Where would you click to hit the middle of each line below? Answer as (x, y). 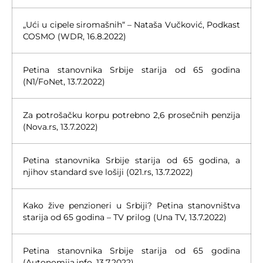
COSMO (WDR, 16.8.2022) (75, 36)
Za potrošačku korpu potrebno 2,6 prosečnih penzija (131, 115)
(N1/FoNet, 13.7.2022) (64, 81)
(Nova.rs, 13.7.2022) (60, 127)
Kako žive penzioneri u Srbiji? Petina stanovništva (131, 205)
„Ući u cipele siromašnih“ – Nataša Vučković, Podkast (131, 24)
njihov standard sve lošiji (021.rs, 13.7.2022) (108, 172)
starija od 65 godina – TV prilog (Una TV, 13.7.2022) (125, 217)
